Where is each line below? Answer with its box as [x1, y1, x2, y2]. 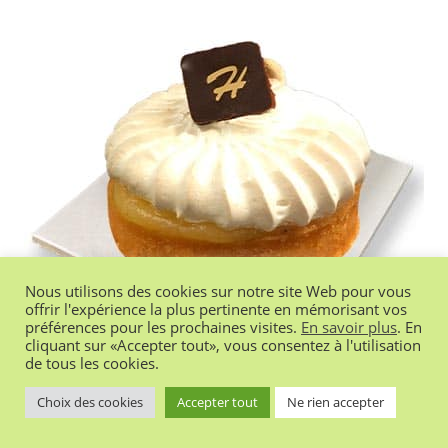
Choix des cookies [37, 393, 143, 411]
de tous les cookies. [25, 353, 159, 373]
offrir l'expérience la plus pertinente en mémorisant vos [25, 299, 407, 319]
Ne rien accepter [287, 393, 384, 411]
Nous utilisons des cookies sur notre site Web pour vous [25, 281, 411, 301]
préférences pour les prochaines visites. [25, 317, 301, 337]
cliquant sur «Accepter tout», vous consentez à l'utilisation [25, 335, 421, 355]
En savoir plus [301, 317, 397, 337]
